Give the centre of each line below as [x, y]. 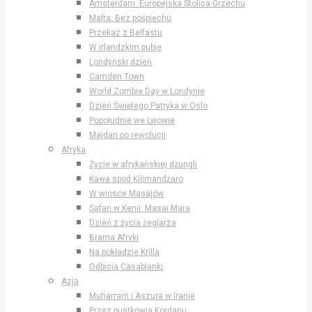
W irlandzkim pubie [125, 47]
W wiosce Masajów [126, 193]
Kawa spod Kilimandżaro [136, 179]
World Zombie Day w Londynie [147, 91]
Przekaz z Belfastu [126, 32]
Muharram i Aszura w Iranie [142, 296]
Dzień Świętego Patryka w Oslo [148, 106]
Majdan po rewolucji [127, 135]
